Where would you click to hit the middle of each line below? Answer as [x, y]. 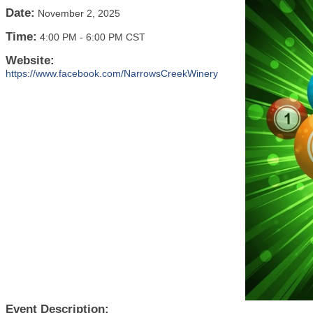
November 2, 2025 [79, 13]
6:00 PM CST [116, 37]
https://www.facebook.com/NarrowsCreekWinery [112, 73]
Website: [30, 60]
